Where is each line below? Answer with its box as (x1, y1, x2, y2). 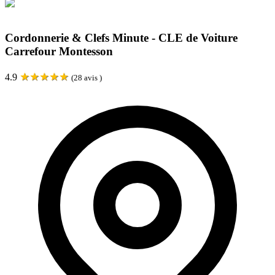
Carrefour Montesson (5, 44, 113, 58)
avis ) (82, 72, 102, 82)
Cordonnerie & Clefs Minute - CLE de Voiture (5, 31, 238, 44)
